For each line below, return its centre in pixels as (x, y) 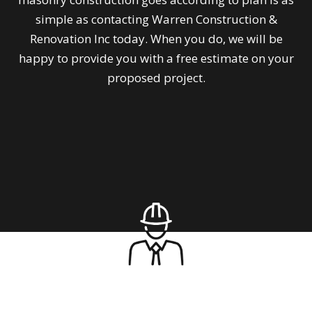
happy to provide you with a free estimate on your (156, 58)
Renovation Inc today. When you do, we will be (156, 39)
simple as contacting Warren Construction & (156, 19)
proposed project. (156, 78)
